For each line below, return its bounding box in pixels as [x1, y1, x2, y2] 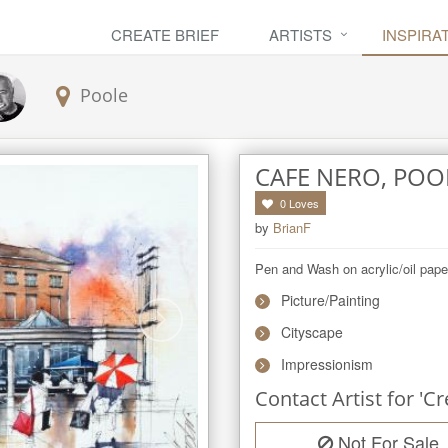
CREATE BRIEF [111, 24, 219, 45]
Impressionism [281, 354, 373, 374]
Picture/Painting [281, 290, 380, 310]
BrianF [273, 218, 311, 237]
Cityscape [281, 322, 343, 342]
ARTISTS [269, 24, 332, 45]
